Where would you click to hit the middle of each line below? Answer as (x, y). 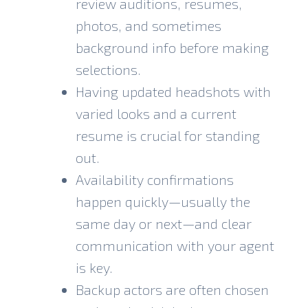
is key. (94, 267)
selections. (108, 69)
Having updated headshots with (173, 91)
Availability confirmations (155, 179)
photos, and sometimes (148, 25)
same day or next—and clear (164, 223)
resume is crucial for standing (168, 135)
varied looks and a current (156, 113)
